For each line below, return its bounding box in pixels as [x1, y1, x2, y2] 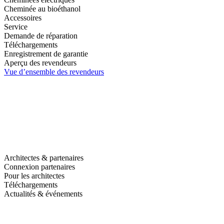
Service [4, 22, 27, 31]
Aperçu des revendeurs [4, 58, 76, 67]
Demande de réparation [4, 31, 77, 40]
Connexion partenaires [4, 162, 75, 171]
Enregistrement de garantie [4, 49, 88, 58]
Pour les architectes [4, 171, 64, 180]
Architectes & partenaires [4, 153, 83, 162]
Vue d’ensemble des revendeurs [4, 67, 104, 76]
